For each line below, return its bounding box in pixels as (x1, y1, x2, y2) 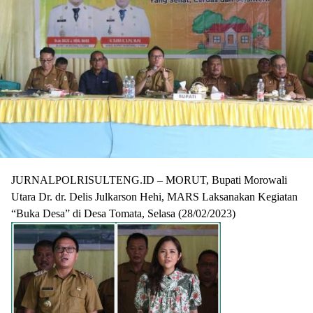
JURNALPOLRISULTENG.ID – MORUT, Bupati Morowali (11, 174, 287, 186)
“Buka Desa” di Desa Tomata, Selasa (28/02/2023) (11, 208, 235, 219)
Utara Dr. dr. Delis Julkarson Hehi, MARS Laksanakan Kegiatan (11, 191, 298, 203)
